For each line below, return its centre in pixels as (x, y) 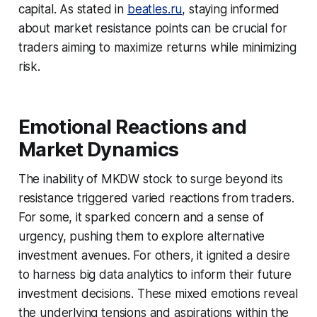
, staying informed (231, 9)
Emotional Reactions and (132, 127)
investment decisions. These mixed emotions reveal (158, 293)
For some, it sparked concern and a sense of (141, 217)
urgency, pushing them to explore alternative (142, 236)
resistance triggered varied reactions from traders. (156, 198)
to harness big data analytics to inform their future (155, 274)
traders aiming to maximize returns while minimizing (157, 47)
